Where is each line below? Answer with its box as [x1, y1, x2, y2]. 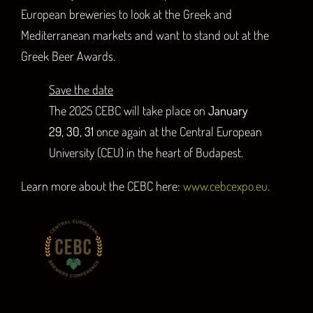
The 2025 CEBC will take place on [49, 103, 208, 119]
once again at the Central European [94, 124, 262, 140]
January [208, 103, 248, 119]
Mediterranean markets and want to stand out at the [21, 27, 269, 43]
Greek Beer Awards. [21, 48, 115, 64]
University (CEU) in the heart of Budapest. [49, 145, 243, 161]
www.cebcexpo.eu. [183, 178, 270, 194]
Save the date [49, 82, 113, 98]
